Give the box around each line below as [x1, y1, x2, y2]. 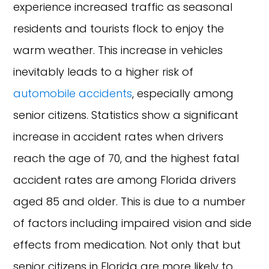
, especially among [132, 85, 234, 101]
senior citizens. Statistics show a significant [13, 107, 239, 122]
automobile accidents [13, 85, 133, 101]
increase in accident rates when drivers [13, 128, 224, 144]
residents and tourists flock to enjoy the [13, 20, 225, 36]
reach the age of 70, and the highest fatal [13, 150, 240, 166]
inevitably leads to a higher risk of [13, 64, 194, 79]
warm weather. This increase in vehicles [13, 42, 223, 58]
